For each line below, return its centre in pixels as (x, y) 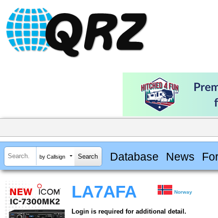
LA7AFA (104, 192)
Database (134, 156)
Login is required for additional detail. (129, 212)
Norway (183, 192)
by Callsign (52, 156)
